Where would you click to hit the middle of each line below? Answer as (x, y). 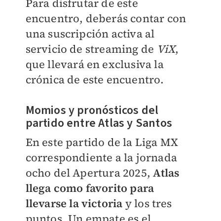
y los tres (147, 203)
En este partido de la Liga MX (102, 142)
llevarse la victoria (74, 203)
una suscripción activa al (90, 33)
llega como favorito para (90, 188)
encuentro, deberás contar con (106, 18)
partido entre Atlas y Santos (99, 123)
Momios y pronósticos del (92, 110)
